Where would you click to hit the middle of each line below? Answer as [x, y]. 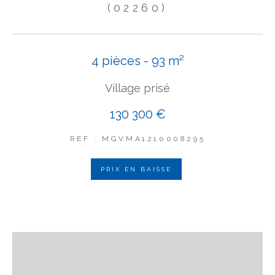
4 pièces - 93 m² [137, 61]
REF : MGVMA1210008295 [137, 139]
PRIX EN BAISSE [136, 169]
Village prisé [137, 88]
